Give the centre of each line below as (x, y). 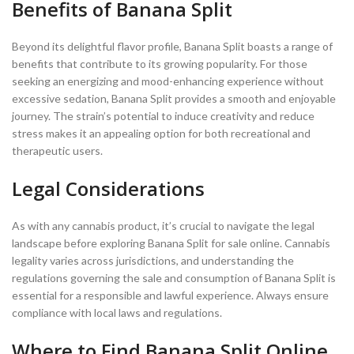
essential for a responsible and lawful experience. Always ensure (170, 295)
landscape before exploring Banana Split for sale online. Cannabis (171, 243)
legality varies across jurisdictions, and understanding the (153, 260)
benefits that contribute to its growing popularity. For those (160, 63)
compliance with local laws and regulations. (117, 312)
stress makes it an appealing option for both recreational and (161, 133)
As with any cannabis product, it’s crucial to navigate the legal (163, 225)
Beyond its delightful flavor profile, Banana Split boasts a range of (172, 46)
